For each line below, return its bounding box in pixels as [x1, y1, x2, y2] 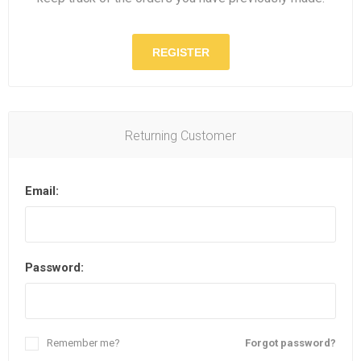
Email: [25, 184, 59, 198]
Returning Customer [125, 128, 236, 143]
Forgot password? [245, 337, 336, 349]
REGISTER [151, 45, 210, 59]
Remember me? [47, 337, 120, 349]
